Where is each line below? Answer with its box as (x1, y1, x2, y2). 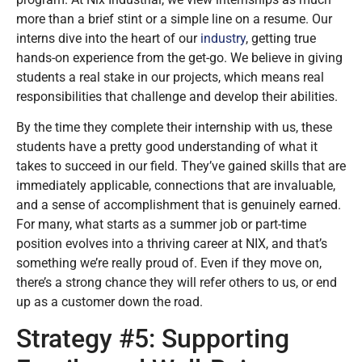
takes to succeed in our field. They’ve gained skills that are (16, 158, 346, 175)
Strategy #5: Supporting (16, 323, 289, 355)
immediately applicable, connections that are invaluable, (16, 178, 335, 194)
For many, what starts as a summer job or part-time (16, 217, 306, 233)
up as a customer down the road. (16, 294, 203, 310)
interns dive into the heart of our (16, 30, 200, 46)
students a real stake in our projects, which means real (16, 69, 324, 85)
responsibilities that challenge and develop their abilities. (16, 88, 338, 104)
